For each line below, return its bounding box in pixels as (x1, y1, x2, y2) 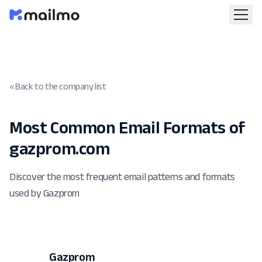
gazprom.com (9, 139, 110, 158)
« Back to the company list (9, 81, 106, 91)
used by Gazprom (9, 187, 80, 199)
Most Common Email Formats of (9, 118, 245, 137)
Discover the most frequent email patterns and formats (9, 171, 235, 182)
